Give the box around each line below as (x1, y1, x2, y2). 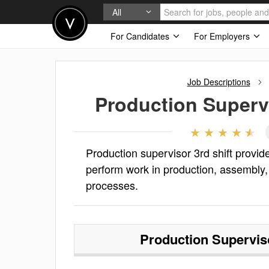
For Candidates (110, 30, 172, 42)
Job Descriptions (187, 76, 250, 88)
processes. (86, 177, 138, 193)
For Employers (194, 30, 252, 42)
